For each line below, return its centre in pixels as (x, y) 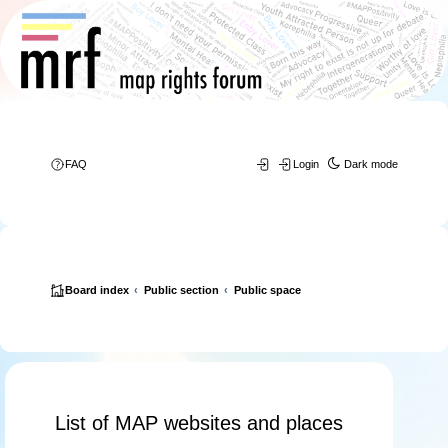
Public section (181, 289)
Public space (267, 289)
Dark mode (371, 163)
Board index (96, 289)
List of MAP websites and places (198, 422)
